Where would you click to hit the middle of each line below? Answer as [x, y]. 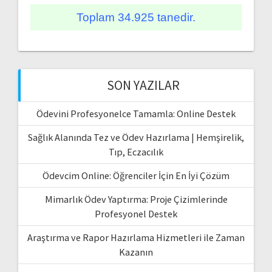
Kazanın [136, 252]
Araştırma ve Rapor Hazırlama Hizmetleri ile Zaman [136, 237]
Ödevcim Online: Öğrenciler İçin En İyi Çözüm [136, 175]
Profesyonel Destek [136, 213]
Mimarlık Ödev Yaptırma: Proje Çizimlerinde [136, 199]
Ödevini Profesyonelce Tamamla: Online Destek [136, 113]
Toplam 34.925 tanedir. [136, 17]
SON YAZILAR [143, 85]
